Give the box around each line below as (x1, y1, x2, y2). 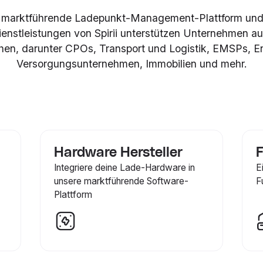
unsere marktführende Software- (54, 175, 189, 187)
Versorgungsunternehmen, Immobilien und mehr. (16, 58, 247, 70)
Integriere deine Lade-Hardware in (54, 161, 195, 173)
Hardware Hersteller (54, 145, 183, 160)
